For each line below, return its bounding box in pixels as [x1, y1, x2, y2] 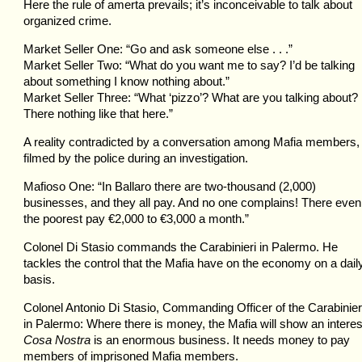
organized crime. [23, 14, 112, 27]
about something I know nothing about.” [23, 74, 229, 88]
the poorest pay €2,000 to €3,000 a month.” [23, 212, 249, 225]
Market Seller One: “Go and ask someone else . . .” [23, 42, 293, 56]
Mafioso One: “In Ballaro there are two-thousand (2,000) [23, 179, 316, 193]
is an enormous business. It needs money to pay [90, 333, 350, 347]
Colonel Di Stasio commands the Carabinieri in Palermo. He [23, 240, 338, 254]
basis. [23, 272, 55, 286]
